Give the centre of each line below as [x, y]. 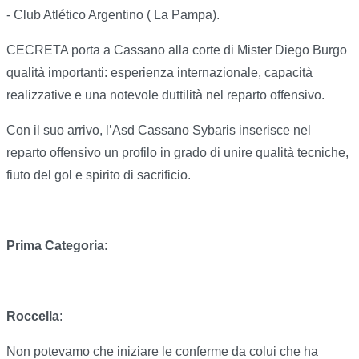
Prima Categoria [55, 246]
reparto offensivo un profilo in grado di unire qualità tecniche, [177, 153]
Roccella [33, 317]
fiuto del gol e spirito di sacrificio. [99, 175]
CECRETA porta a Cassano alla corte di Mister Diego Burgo [177, 50]
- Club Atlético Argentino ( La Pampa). [113, 15]
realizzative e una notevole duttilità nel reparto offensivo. [165, 95]
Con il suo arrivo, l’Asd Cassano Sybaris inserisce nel [159, 131]
